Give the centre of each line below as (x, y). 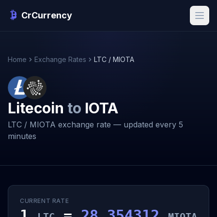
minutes (22, 136)
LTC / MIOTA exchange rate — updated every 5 (95, 124)
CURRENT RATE (45, 201)
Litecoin (38, 108)
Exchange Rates (60, 59)
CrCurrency (47, 15)
